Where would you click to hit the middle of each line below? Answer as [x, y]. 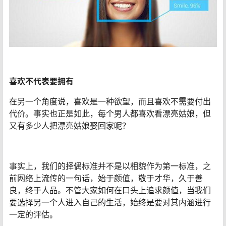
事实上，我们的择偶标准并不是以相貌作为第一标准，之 [110, 166]
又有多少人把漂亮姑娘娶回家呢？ [70, 126]
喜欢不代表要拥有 [41, 81]
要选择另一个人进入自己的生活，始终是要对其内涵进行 [110, 202]
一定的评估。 [33, 214]
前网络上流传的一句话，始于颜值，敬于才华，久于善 [106, 178]
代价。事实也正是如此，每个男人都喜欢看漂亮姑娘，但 [110, 114]
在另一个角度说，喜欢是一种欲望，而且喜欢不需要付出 [110, 101]
